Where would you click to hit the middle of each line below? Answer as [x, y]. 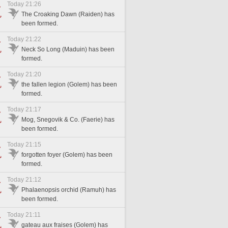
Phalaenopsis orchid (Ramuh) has [69, 190]
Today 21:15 [24, 145]
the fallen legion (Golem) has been [69, 84]
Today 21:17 [24, 109]
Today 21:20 [24, 74]
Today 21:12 [24, 180]
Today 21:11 [24, 215]
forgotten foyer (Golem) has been [67, 155]
